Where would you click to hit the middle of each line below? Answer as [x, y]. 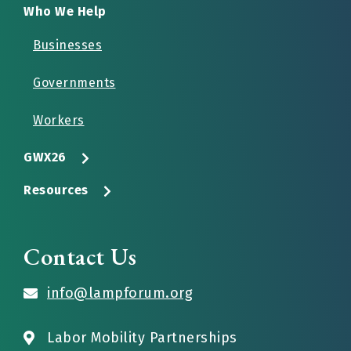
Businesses [67, 45]
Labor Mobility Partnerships [142, 338]
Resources [56, 190]
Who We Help [65, 11]
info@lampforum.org [120, 293]
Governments [74, 83]
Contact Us [80, 257]
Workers [59, 120]
